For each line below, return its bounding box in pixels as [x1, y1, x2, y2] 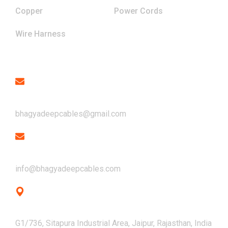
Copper [15, 6, 43, 16]
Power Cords [114, 6, 163, 16]
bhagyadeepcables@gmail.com [15, 108, 126, 119]
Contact [15, 48, 56, 61]
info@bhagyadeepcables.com [15, 163, 121, 174]
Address [15, 204, 49, 215]
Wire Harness [15, 28, 66, 39]
